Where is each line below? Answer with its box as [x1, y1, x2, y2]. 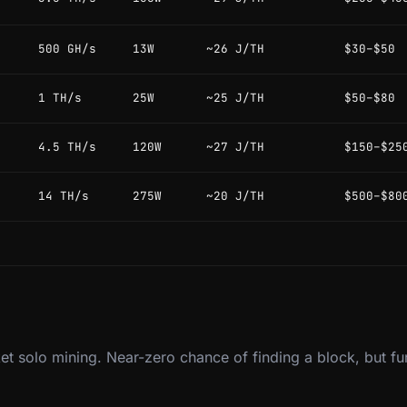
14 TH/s [38, 188, 89, 204]
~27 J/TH [206, 139, 264, 155]
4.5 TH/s [38, 139, 96, 155]
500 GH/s [38, 41, 96, 57]
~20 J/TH [206, 188, 264, 204]
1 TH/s [38, 90, 82, 106]
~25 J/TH [206, 90, 264, 106]
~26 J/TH [206, 41, 264, 57]
